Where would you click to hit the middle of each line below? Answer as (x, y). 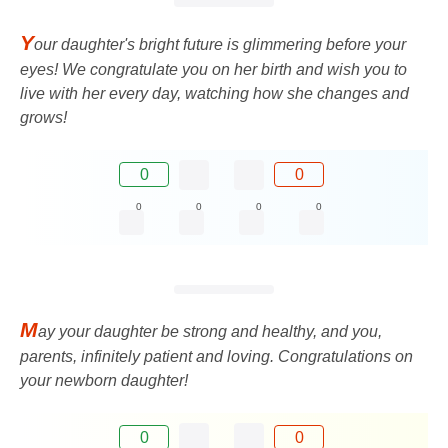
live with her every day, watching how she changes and (214, 93)
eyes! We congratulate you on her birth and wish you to (213, 69)
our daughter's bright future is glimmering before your (220, 44)
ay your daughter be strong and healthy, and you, (210, 331)
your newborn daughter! (104, 380)
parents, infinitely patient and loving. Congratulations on (216, 356)
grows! (43, 117)
